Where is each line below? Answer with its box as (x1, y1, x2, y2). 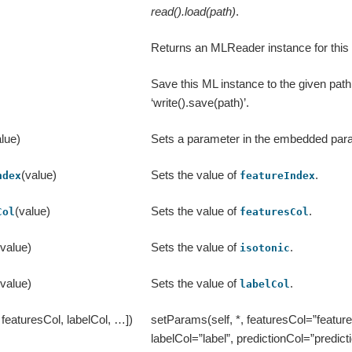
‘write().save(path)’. (151, 96, 250, 110)
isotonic (240, 242, 291, 255)
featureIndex (240, 170, 316, 182)
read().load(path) (151, 5, 236, 19)
